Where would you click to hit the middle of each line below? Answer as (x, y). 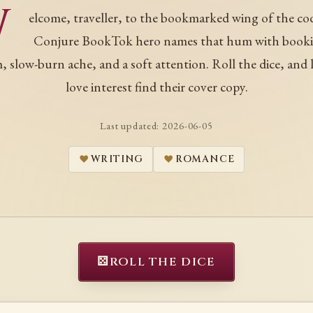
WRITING (117, 159)
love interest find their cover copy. (156, 87)
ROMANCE (205, 159)
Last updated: (131, 126)
